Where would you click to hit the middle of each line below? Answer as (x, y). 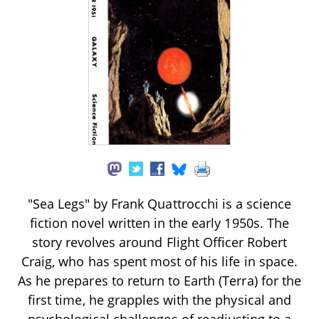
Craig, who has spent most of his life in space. (159, 261)
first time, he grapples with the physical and (159, 299)
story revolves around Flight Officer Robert (159, 242)
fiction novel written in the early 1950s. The (159, 223)
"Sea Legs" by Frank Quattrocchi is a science (159, 203)
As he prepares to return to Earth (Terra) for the (159, 280)
